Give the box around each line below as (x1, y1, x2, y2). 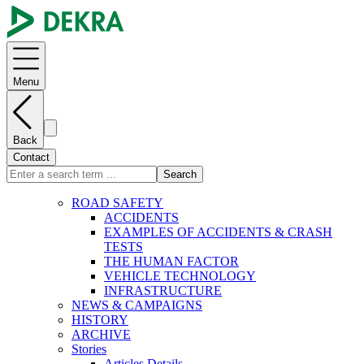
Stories (71, 342, 106, 357)
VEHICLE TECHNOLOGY (104, 269, 256, 284)
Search (163, 168, 197, 181)
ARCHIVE (71, 327, 131, 342)
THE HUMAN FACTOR (104, 254, 239, 269)
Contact (13, 151, 50, 164)
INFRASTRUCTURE (104, 284, 222, 298)
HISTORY (71, 313, 128, 327)
